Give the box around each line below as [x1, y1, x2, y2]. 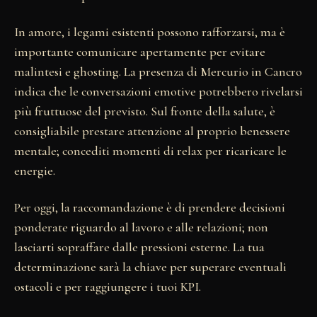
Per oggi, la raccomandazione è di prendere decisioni [14, 199, 285, 215]
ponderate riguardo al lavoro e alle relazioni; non [14, 219, 268, 235]
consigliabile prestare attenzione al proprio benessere [14, 122, 290, 139]
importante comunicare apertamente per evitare [14, 43, 265, 59]
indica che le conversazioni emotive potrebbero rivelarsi [14, 83, 303, 99]
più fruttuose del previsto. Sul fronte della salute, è [14, 103, 275, 119]
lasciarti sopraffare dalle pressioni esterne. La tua [14, 238, 265, 255]
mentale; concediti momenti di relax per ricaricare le [14, 142, 287, 158]
